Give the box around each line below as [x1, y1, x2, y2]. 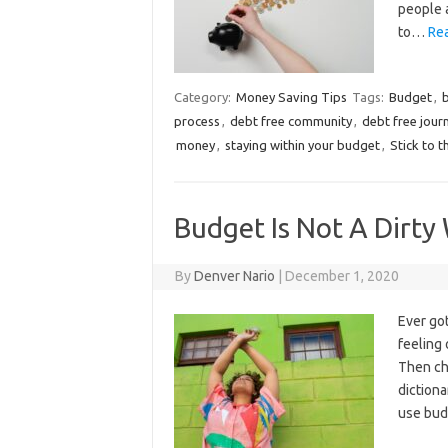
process [173, 114, 220, 128]
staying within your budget [224, 138, 380, 152]
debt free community [229, 114, 352, 128]
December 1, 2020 [285, 268, 400, 284]
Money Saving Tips [235, 90, 347, 104]
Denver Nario [194, 268, 276, 284]
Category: [173, 90, 234, 104]
